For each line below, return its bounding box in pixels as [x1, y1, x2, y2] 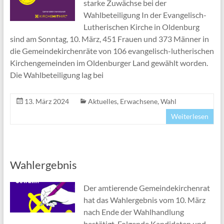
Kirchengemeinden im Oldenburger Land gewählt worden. [9, 58, 208, 68]
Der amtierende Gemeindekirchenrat [83, 183, 210, 193]
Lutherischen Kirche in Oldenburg [83, 22, 199, 32]
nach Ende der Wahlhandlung [83, 207, 184, 217]
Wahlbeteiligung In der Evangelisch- [83, 10, 206, 20]
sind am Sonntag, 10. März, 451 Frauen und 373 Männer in [9, 34, 209, 44]
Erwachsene [119, 97, 157, 106]
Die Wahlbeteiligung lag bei [9, 70, 103, 80]
